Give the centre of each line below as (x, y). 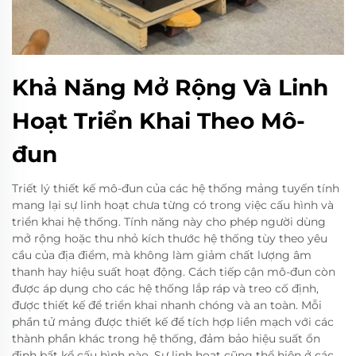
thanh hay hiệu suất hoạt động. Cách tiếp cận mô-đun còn (174, 272)
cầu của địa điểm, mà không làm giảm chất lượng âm (162, 255)
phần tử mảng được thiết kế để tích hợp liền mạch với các (173, 322)
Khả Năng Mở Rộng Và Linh (170, 88)
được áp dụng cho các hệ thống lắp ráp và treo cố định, (165, 289)
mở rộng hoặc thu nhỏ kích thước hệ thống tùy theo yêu (170, 239)
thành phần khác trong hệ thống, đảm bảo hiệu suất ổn (166, 339)
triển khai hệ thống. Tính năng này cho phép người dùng (169, 222)
